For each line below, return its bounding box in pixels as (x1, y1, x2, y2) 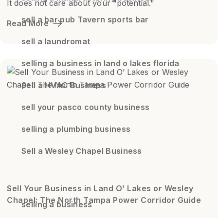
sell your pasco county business (21, 102, 150, 112)
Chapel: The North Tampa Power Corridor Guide (7, 195, 201, 205)
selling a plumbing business (21, 124, 131, 134)
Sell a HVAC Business (21, 80, 106, 90)
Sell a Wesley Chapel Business (21, 145, 142, 156)
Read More (7, 18, 49, 28)
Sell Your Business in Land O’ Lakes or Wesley (7, 183, 194, 193)
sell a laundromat (21, 36, 91, 46)
